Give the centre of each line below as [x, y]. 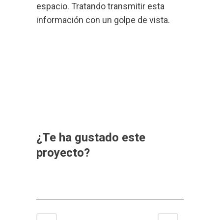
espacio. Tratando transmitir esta [100, 6]
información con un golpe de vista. [103, 20]
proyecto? [63, 153]
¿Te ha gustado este [91, 138]
